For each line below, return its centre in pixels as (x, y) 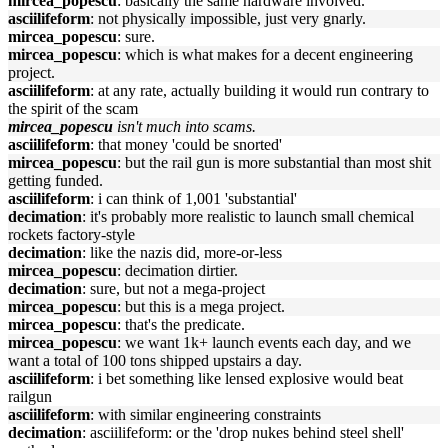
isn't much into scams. (186, 126)
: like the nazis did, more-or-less (182, 252)
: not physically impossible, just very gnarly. (228, 18)
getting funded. (55, 180)
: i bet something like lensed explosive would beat (246, 378)
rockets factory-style (71, 234)
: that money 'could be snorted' (186, 144)
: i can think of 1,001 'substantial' (193, 198)
